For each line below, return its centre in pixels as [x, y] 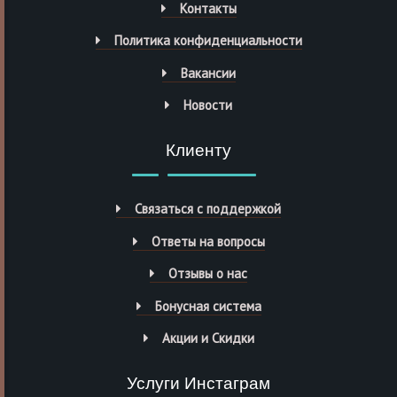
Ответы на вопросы [208, 241]
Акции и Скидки [208, 339]
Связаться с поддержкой [208, 209]
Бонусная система [208, 306]
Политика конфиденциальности [208, 41]
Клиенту [198, 151]
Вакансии [208, 73]
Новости [208, 105]
